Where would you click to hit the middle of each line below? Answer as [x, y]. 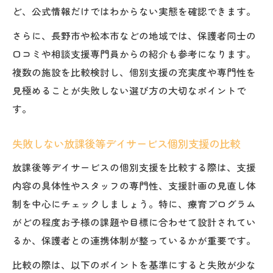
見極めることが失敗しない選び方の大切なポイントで [129, 90]
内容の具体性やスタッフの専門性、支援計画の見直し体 [134, 185]
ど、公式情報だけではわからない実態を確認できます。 [134, 11]
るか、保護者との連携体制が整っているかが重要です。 [134, 240]
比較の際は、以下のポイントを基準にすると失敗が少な [134, 264]
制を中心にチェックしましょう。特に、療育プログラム [134, 203]
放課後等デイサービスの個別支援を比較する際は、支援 [134, 167]
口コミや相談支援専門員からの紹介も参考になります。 [134, 53]
